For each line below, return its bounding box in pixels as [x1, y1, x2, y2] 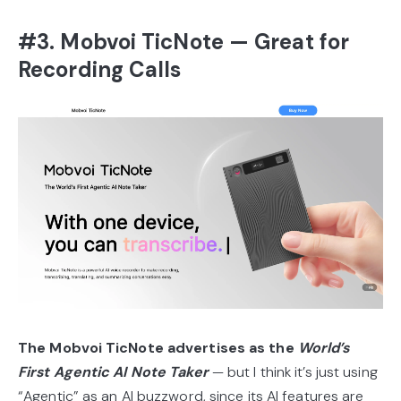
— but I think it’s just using [208, 362, 378, 381]
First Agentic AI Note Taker [18, 362, 209, 381]
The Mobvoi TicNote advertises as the [18, 337, 298, 357]
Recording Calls [18, 55, 182, 83]
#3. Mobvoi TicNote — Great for [18, 27, 350, 55]
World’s [297, 337, 350, 357]
